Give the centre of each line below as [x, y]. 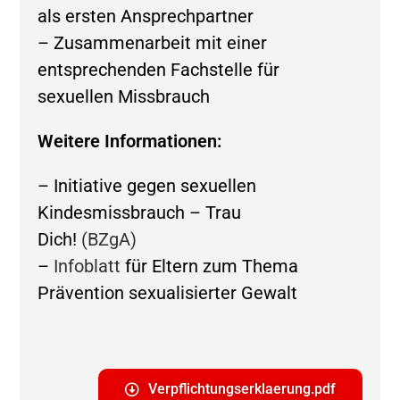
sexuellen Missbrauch [124, 96]
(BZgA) [107, 239]
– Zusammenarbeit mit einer [153, 43]
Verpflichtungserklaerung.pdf [242, 389]
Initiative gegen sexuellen [155, 186]
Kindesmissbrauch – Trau [140, 212]
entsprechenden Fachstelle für [159, 70]
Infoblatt [87, 266]
